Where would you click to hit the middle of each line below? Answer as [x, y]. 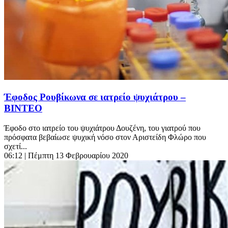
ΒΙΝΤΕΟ [23, 108]
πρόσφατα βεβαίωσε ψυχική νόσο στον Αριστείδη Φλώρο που [105, 137]
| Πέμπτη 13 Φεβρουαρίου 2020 [76, 155]
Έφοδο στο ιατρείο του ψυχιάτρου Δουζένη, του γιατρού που [102, 128]
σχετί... [16, 146]
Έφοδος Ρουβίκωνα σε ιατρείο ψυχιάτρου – [95, 97]
